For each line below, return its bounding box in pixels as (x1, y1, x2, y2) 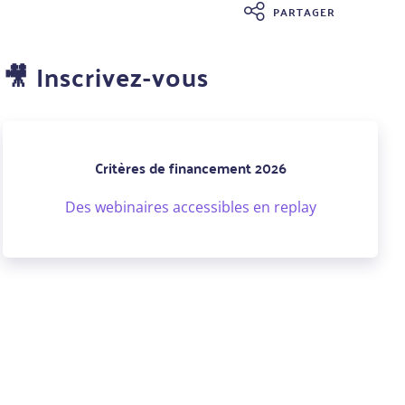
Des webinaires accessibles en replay (64, 197, 316, 218)
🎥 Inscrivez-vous (3, 53, 210, 100)
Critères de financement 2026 (94, 154, 287, 181)
